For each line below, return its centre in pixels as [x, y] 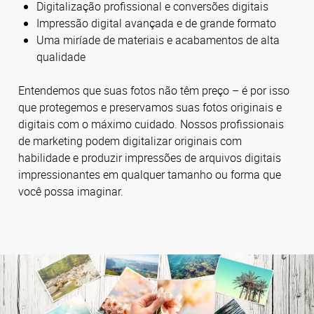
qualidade [61, 56]
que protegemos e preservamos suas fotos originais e [150, 107]
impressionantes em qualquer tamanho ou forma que [150, 174]
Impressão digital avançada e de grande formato [156, 23]
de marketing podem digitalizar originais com [130, 141]
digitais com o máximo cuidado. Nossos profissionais [151, 124]
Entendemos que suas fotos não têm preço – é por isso [154, 90]
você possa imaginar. [71, 191]
